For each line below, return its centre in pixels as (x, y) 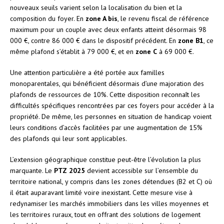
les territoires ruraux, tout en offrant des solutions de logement (105, 214)
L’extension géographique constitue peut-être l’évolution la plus (105, 159)
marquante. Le (32, 170)
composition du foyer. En (48, 18)
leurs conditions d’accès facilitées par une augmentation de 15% (106, 127)
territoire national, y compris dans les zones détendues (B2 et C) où (111, 181)
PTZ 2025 (69, 170)
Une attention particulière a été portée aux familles (87, 72)
